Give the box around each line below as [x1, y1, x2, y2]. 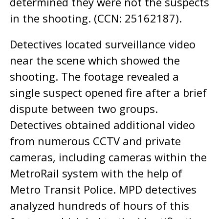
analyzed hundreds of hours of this [10, 198, 189, 213]
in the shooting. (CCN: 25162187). [10, 11, 182, 25]
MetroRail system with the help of [10, 166, 182, 180]
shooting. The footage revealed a [10, 69, 179, 84]
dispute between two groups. [10, 101, 158, 116]
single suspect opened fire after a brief [10, 85, 207, 100]
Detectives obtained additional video [10, 117, 195, 132]
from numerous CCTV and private [10, 133, 181, 148]
